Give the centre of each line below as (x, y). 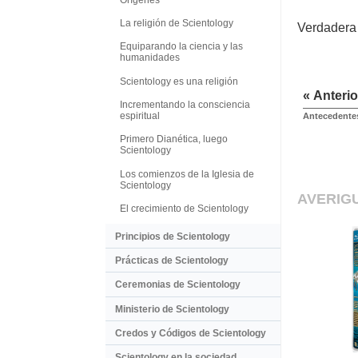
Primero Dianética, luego (174, 139)
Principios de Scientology (173, 236)
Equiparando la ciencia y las (181, 47)
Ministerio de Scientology (172, 309)
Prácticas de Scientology (172, 260)
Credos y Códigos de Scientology (191, 334)
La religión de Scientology (177, 23)
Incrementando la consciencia (185, 105)
